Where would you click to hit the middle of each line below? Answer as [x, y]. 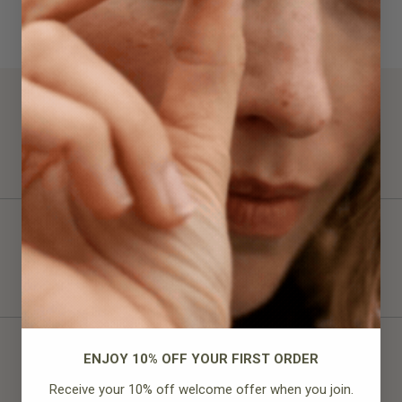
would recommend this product [235, 260]
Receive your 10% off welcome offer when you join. [201, 390]
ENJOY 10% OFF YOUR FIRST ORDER [201, 359]
